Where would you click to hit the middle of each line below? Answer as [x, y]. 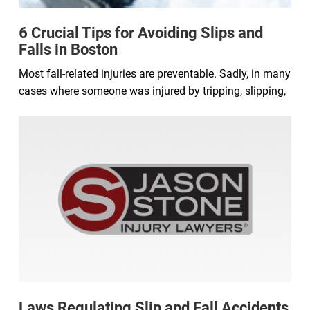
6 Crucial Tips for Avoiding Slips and [141, 33]
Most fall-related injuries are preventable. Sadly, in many [155, 73]
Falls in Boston [68, 49]
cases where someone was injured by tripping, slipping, [152, 91]
